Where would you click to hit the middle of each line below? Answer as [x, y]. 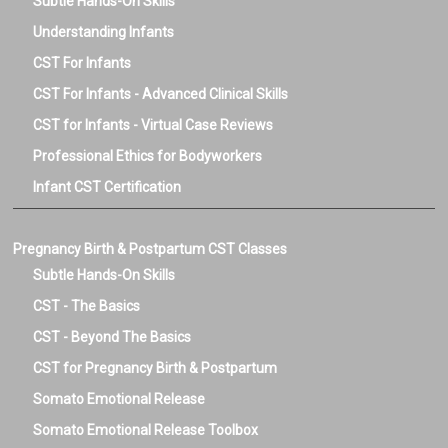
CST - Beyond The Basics [112, 337]
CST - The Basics [87, 306]
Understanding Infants [104, 32]
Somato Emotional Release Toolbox [146, 430]
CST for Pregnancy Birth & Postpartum [155, 368]
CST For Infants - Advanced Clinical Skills [161, 94]
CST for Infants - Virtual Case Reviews [153, 125]
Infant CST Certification [107, 187]
